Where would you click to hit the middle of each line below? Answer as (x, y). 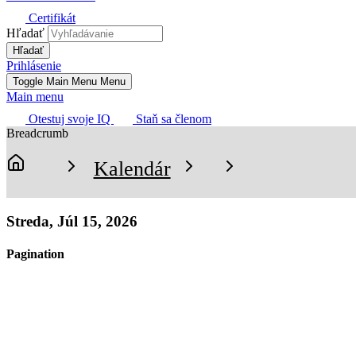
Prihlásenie (34, 66)
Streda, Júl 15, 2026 (72, 221)
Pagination (35, 253)
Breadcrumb (37, 133)
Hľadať (25, 33)
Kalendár (132, 168)
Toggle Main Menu (55, 82)
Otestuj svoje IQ (70, 119)
